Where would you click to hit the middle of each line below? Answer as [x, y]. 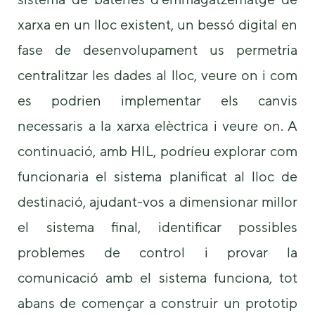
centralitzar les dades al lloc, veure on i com [157, 75]
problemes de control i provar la [157, 252]
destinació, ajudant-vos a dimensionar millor [157, 202]
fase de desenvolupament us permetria [157, 50]
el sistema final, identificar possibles [157, 227]
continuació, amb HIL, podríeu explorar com [157, 151]
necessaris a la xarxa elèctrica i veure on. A [157, 126]
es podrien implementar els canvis [157, 101]
